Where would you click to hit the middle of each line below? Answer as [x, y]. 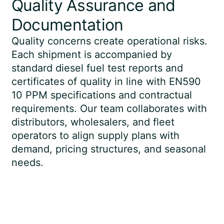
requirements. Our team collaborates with [109, 108]
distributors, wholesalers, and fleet [93, 122]
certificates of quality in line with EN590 [106, 81]
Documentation [67, 25]
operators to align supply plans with [95, 135]
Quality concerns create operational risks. [109, 41]
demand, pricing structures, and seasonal [108, 149]
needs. [27, 162]
